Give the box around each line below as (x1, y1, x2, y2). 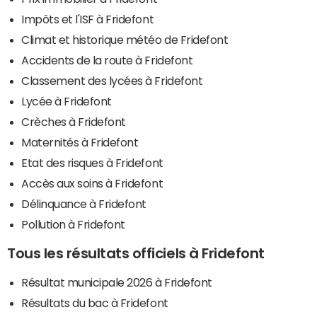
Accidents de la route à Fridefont (21, 54, 193, 67)
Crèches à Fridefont (21, 116, 126, 128)
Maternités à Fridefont (21, 137, 139, 149)
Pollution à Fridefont (21, 219, 125, 231)
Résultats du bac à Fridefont (21, 297, 168, 309)
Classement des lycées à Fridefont (21, 75, 203, 87)
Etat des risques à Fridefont (21, 157, 163, 169)
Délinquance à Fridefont (21, 198, 146, 210)
